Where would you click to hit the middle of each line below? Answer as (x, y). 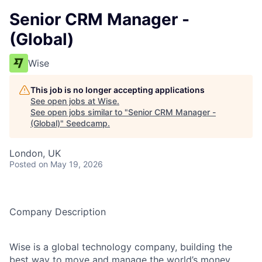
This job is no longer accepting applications (118, 90)
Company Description (58, 212)
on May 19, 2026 (71, 164)
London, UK (35, 153)
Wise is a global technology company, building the (121, 247)
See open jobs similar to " (79, 112)
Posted (23, 164)
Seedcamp (87, 123)
